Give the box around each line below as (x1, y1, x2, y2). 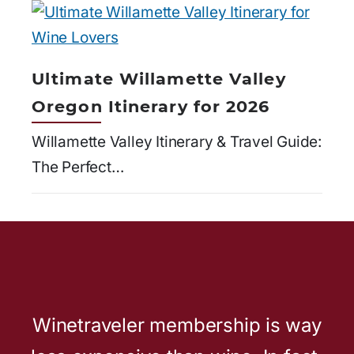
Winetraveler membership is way (32, 314, 322, 337)
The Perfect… (32, 157, 124, 176)
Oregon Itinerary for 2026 (32, 96, 270, 116)
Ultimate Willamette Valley (32, 68, 286, 88)
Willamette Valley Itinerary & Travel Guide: (32, 132, 322, 151)
